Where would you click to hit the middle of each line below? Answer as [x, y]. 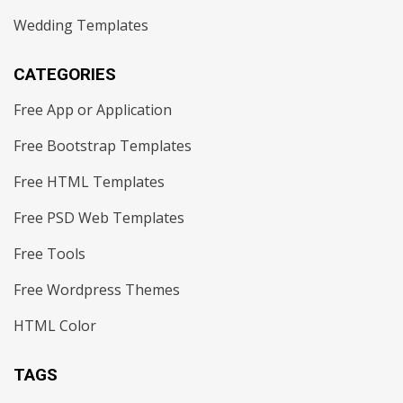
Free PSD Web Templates [99, 217]
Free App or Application [93, 109]
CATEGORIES [65, 74]
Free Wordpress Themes [97, 289]
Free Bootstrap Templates [103, 145]
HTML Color [55, 325]
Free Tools [49, 253]
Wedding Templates [81, 25]
